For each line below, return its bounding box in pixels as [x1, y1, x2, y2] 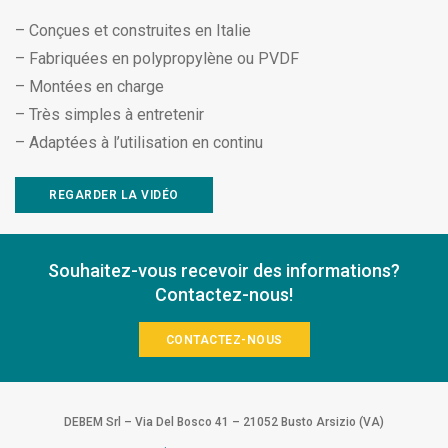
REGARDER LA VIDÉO [49, 188, 179, 203]
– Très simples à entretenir [15, 105, 204, 125]
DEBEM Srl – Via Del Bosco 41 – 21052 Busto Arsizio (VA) [64, 415, 384, 430]
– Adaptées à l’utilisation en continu [15, 133, 263, 153]
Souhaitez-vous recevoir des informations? [48, 260, 400, 282]
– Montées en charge [15, 77, 164, 97]
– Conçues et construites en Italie [15, 21, 251, 41]
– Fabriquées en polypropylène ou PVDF [15, 49, 299, 69]
